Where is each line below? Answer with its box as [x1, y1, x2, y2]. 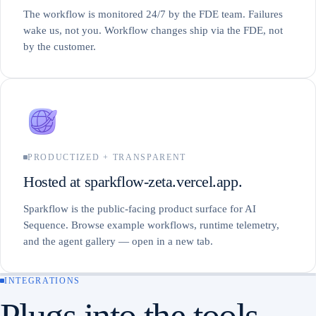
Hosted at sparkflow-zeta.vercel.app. [23, 172, 243, 190]
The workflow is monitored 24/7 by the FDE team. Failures [23, 8, 283, 20]
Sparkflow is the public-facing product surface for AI [23, 202, 256, 214]
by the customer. [23, 40, 96, 52]
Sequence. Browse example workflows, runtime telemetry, [23, 219, 279, 231]
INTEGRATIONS [4, 275, 81, 286]
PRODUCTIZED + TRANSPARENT [28, 152, 186, 162]
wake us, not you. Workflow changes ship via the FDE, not [23, 24, 283, 36]
